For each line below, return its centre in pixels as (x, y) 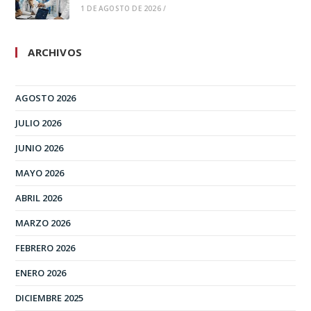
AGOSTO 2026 (46, 98)
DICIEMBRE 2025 (50, 297)
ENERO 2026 (41, 272)
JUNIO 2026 (40, 148)
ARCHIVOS (55, 52)
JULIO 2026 (39, 123)
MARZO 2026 (43, 222)
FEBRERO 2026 (45, 247)
